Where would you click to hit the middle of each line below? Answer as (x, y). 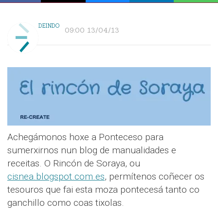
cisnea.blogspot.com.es (56, 176)
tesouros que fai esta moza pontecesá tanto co (103, 189)
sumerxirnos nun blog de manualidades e (92, 150)
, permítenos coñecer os (154, 176)
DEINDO (49, 26)
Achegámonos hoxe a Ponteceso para (85, 137)
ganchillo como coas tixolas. (66, 202)
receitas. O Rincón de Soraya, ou (74, 163)
